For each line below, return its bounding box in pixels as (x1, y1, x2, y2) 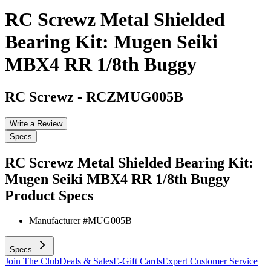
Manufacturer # (29, 215, 88, 226)
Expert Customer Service (162, 256, 258, 267)
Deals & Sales (59, 256, 113, 267)
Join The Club (5, 256, 59, 267)
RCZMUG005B (86, 88, 183, 105)
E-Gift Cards (113, 256, 162, 267)
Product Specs (5, 187, 93, 203)
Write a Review (10, 119, 62, 128)
